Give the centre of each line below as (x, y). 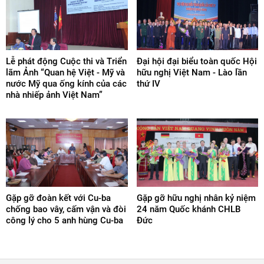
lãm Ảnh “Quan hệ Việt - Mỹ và (65, 72)
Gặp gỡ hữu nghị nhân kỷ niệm (196, 198)
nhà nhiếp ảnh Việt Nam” (54, 95)
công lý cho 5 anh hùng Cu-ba (65, 221)
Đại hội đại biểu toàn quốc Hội (197, 61)
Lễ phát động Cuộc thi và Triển (66, 61)
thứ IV (148, 83)
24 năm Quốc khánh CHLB (188, 209)
